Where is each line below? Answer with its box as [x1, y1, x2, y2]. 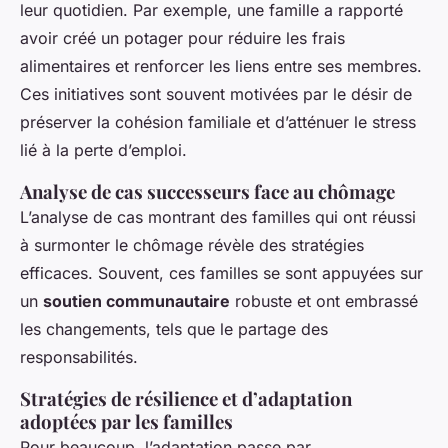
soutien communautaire [43, 290, 230, 311]
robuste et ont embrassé [230, 290, 418, 311]
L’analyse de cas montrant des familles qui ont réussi [20, 206, 416, 227]
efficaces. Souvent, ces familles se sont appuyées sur [20, 262, 423, 283]
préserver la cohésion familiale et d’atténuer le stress [20, 111, 416, 132]
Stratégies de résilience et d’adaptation [20, 385, 352, 411]
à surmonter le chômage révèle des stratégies [20, 234, 364, 255]
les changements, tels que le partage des [20, 318, 328, 339]
